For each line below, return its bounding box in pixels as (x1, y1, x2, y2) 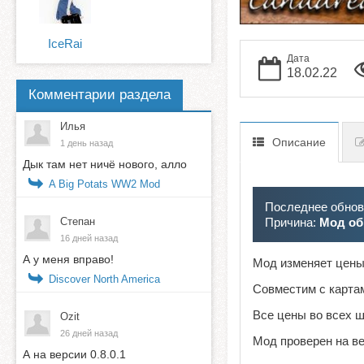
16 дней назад (60, 232, 118, 243)
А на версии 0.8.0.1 (23, 347, 126, 361)
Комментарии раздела (28, 87, 171, 103)
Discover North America (49, 272, 160, 285)
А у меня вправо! (23, 252, 114, 266)
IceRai (48, 37, 82, 51)
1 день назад (60, 137, 113, 148)
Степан (60, 214, 95, 227)
